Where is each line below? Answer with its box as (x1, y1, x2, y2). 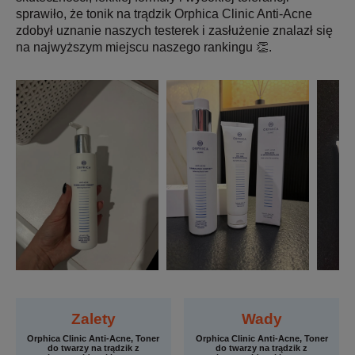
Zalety (71, 311, 116, 328)
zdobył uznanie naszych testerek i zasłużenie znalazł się (16, 24, 333, 38)
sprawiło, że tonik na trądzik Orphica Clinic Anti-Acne (16, 7, 312, 21)
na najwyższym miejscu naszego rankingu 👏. (16, 40, 272, 55)
